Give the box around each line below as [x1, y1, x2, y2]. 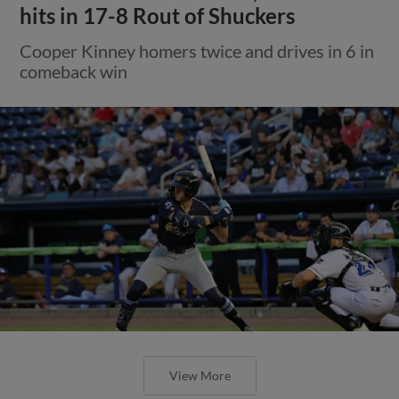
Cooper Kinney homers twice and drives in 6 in [20, 39, 375, 61]
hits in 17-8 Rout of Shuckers [20, 3, 296, 28]
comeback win [20, 60, 128, 82]
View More [168, 367, 231, 383]
